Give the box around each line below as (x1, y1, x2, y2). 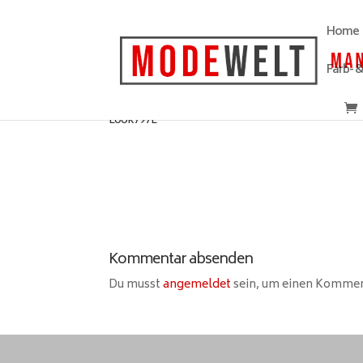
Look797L (109, 110, 157, 130)
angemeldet (163, 275, 232, 295)
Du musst (109, 275, 164, 295)
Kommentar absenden (109, 247, 254, 273)
